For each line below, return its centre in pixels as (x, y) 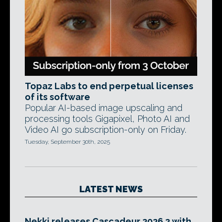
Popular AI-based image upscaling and (104, 108)
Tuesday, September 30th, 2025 (67, 142)
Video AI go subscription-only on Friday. (106, 130)
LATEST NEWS (111, 189)
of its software (57, 97)
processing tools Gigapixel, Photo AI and (107, 119)
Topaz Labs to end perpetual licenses (109, 86)
